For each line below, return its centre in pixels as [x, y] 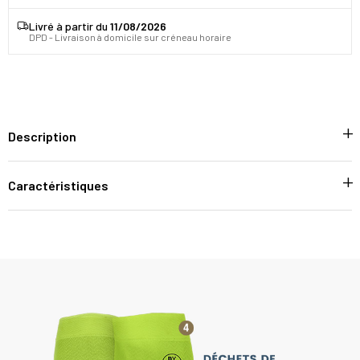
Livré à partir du [70, 26]
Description [42, 136]
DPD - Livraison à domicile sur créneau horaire [130, 37]
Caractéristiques [58, 185]
